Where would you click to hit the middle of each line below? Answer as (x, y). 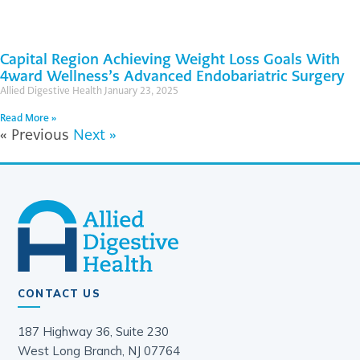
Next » (95, 134)
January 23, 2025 (141, 90)
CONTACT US (59, 294)
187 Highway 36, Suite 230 (93, 332)
